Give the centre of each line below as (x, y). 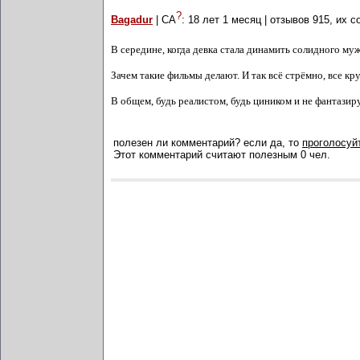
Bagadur (132, 20)
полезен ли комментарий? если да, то (208, 143)
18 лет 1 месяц (225, 20)
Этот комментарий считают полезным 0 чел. (222, 155)
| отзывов (287, 20)
